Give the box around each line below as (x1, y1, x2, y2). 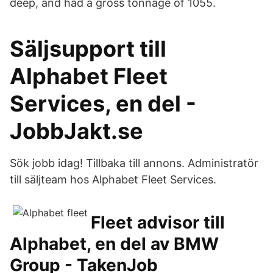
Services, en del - (10, 90, 196, 117)
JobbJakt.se (10, 118, 143, 144)
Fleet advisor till (91, 212, 225, 233)
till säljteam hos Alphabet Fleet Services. (10, 173, 216, 186)
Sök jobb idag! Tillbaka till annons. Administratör (10, 157, 258, 169)
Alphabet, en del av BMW (10, 233, 219, 254)
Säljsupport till (10, 35, 166, 62)
